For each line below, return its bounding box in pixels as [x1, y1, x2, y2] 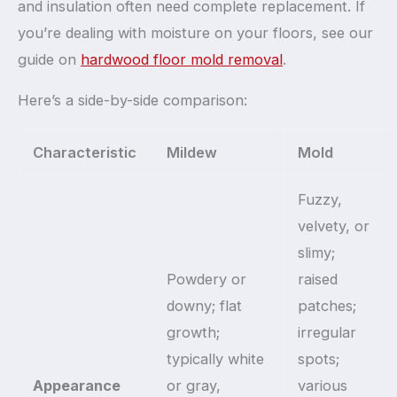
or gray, [167, 376, 222, 394]
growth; [167, 323, 221, 341]
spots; [298, 349, 340, 368]
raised [298, 269, 339, 288]
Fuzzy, [298, 190, 343, 208]
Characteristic [33, 143, 137, 161]
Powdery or [167, 269, 247, 288]
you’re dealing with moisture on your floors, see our [18, 23, 373, 42]
